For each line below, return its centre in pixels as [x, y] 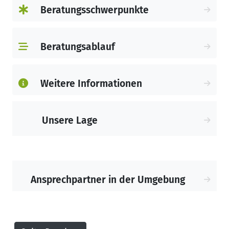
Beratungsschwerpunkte [95, 10]
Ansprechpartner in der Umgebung [108, 179]
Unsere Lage [70, 120]
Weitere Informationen [91, 83]
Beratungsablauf [78, 47]
